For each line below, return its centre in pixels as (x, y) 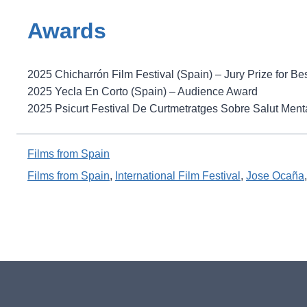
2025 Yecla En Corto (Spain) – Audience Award (143, 91)
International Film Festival (178, 175)
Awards (67, 30)
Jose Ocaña (275, 175)
